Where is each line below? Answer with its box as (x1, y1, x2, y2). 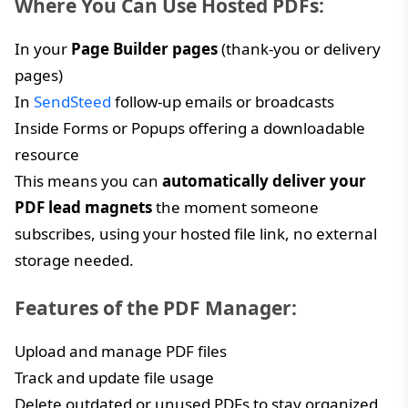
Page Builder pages (71, 37, 218, 59)
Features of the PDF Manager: (15, 294, 297, 321)
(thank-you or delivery (218, 37, 381, 59)
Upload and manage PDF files (15, 340, 227, 362)
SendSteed (34, 90, 111, 112)
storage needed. (15, 249, 134, 270)
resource (15, 143, 79, 165)
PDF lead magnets (15, 196, 152, 218)
